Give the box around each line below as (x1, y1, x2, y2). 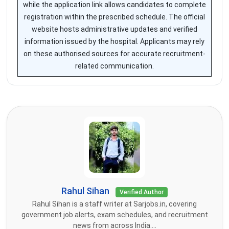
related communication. (75, 62, 154, 71)
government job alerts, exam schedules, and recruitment (21, 211, 208, 219)
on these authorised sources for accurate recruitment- (24, 50, 205, 58)
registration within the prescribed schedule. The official (24, 13, 205, 21)
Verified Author (120, 189, 164, 196)
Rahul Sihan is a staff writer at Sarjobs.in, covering (32, 200, 197, 209)
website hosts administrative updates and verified (32, 25, 197, 34)
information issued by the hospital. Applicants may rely (25, 37, 204, 46)
